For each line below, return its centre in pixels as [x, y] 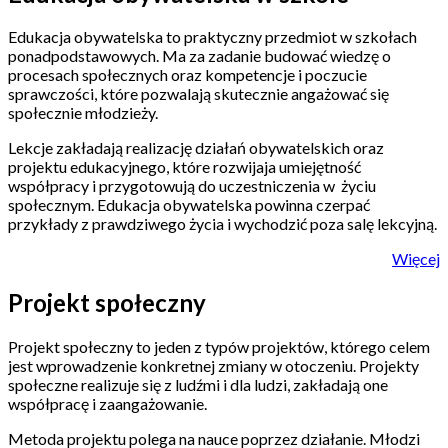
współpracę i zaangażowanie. [107, 404]
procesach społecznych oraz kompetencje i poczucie [187, 75]
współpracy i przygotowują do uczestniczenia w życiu [192, 186]
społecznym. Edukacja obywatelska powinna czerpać [189, 205]
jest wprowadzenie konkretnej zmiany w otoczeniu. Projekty [213, 366]
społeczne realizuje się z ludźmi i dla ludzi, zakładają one [198, 385]
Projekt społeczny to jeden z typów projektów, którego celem [219, 347]
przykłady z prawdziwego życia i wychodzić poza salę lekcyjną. [222, 224]
